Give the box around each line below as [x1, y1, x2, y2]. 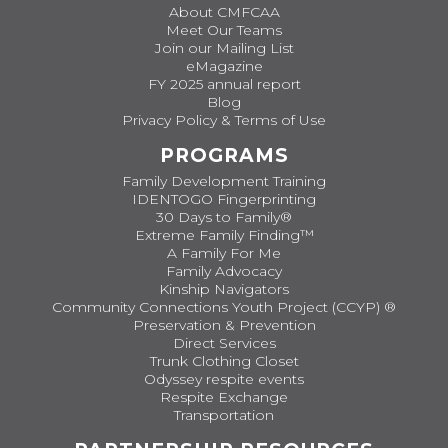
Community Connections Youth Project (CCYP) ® [52, 298, 396, 316]
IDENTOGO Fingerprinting [132, 190, 316, 208]
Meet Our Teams [166, 21, 282, 39]
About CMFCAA [168, 3, 280, 21]
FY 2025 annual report [147, 75, 301, 93]
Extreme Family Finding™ [134, 226, 314, 244]
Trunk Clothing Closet [149, 352, 299, 370]
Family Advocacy [166, 262, 282, 280]
